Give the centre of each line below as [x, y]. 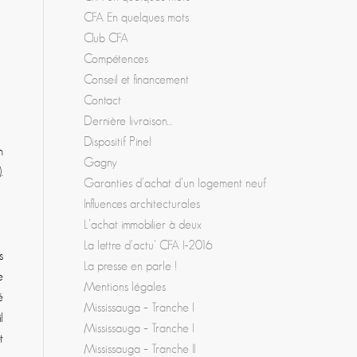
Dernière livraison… [129, 121]
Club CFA [106, 38]
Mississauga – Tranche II [140, 349]
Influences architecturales [142, 204]
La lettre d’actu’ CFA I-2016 [149, 245]
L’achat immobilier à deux [143, 225]
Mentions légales [125, 287]
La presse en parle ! [131, 266]
